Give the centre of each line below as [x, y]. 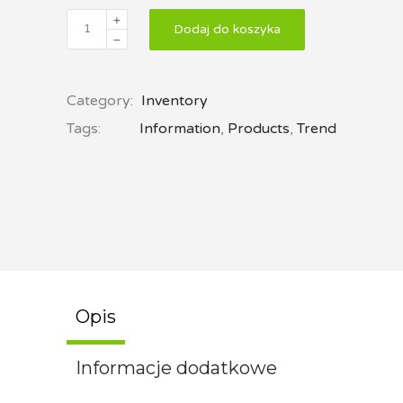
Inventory [175, 101]
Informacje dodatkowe [176, 368]
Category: [102, 101]
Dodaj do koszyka [227, 29]
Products [259, 129]
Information [180, 129]
